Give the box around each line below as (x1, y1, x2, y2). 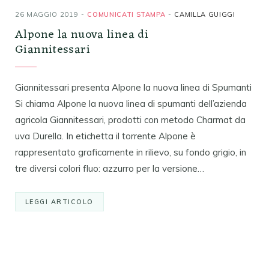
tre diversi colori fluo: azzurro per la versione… (15, 163, 204, 175)
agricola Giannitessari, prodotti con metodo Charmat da (15, 114, 246, 126)
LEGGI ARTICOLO (25, 198, 94, 207)
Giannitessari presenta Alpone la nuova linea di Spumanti (15, 82, 252, 94)
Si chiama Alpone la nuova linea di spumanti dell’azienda (15, 98, 247, 110)
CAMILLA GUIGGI (174, 10, 235, 19)
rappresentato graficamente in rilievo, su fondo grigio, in (15, 147, 246, 159)
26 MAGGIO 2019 (15, 10, 79, 19)
